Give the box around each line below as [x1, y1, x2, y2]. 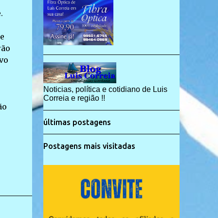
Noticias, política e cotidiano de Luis [43, 85, 167, 93]
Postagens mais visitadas [43, 142, 135, 150]
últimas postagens [43, 118, 111, 127]
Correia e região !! [43, 94, 105, 102]
